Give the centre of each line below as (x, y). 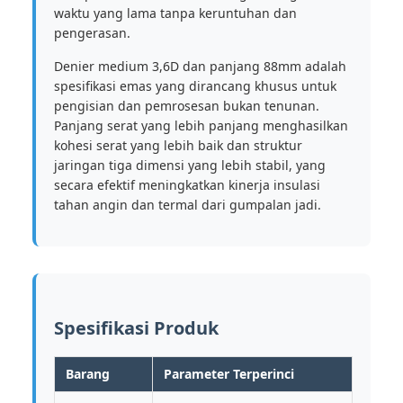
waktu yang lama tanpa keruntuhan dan (175, 13)
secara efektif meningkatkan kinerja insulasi (187, 185)
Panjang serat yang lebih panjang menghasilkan (201, 125)
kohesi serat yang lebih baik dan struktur (178, 145)
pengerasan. (92, 33)
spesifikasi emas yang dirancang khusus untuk (195, 86)
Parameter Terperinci (229, 374)
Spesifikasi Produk (136, 328)
